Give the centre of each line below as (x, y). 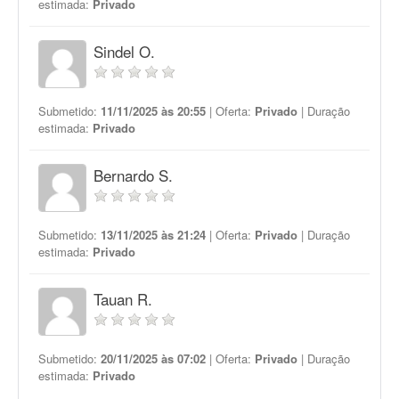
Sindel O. (124, 51)
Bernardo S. (133, 175)
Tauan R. (123, 299)
